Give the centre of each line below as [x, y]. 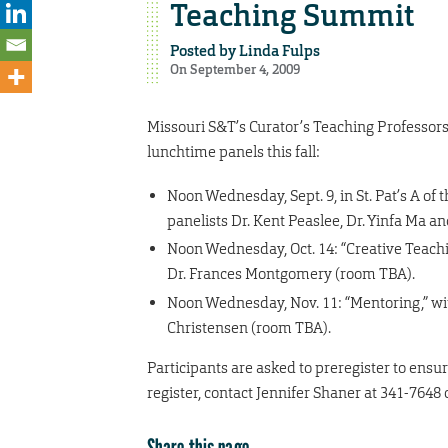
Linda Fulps [279, 50]
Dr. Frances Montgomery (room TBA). [291, 274]
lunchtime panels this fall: [233, 151]
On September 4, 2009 [234, 69]
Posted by [204, 50]
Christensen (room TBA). [249, 328]
